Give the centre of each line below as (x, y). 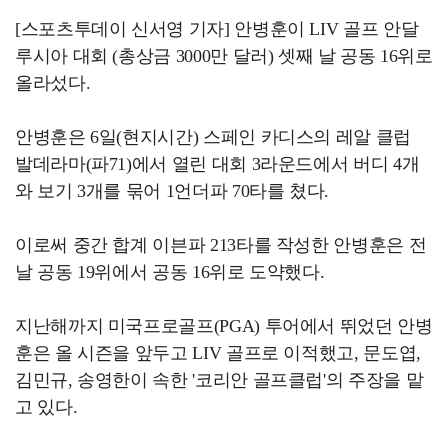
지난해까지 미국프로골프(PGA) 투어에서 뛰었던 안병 (224, 326)
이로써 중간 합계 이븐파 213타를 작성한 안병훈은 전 (221, 245)
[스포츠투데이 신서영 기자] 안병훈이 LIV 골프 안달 (217, 29)
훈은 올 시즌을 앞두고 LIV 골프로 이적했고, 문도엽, (218, 353)
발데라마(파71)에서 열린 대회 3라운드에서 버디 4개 (217, 164)
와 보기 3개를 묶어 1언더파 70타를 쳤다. (172, 191)
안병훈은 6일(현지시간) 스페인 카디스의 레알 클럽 (213, 137)
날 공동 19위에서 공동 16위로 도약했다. (170, 272)
